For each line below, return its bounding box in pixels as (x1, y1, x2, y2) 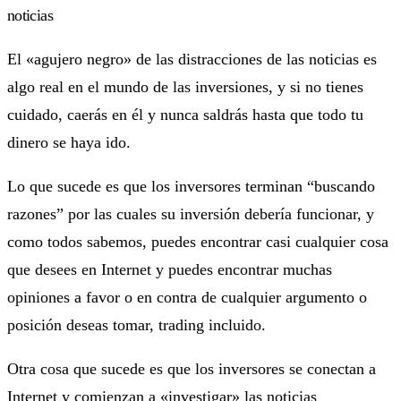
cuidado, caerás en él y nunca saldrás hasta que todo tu (7, 105, 363, 124)
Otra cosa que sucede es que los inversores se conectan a (7, 359, 376, 378)
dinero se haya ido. (7, 132, 131, 151)
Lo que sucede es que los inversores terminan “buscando (7, 176, 375, 195)
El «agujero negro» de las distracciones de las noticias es (7, 49, 377, 68)
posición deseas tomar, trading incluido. (7, 315, 266, 334)
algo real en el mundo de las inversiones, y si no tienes (7, 77, 363, 96)
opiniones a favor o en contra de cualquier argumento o (7, 287, 367, 306)
